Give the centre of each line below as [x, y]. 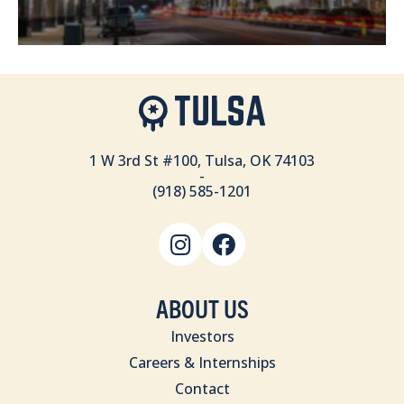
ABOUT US [202, 308]
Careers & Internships [202, 363]
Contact [202, 389]
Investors [202, 337]
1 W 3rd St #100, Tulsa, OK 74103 [202, 161]
